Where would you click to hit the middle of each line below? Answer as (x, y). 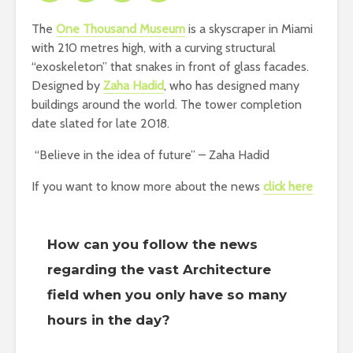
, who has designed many (232, 85)
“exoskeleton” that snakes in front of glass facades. (170, 66)
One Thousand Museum (121, 28)
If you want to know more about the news (147, 186)
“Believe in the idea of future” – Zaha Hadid (150, 154)
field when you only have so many (167, 294)
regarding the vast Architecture (159, 269)
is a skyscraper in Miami (249, 28)
